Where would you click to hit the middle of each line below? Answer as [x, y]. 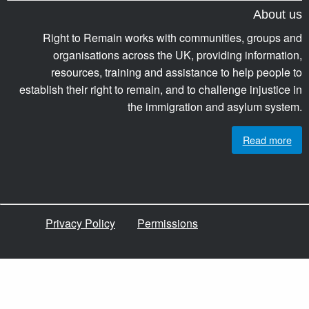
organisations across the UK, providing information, [178, 54]
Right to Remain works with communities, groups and [172, 37]
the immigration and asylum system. [215, 106]
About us [278, 14]
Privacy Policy [80, 223]
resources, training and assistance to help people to [177, 72]
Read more [267, 139]
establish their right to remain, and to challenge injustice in [161, 89]
